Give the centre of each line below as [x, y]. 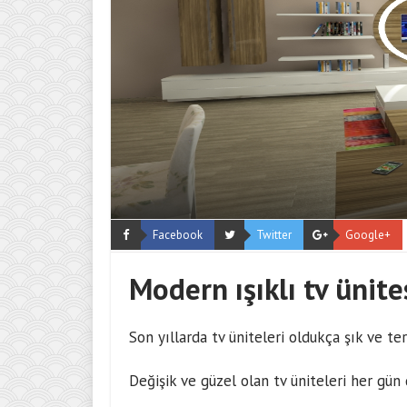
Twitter [274, 235]
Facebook [178, 235]
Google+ [368, 235]
